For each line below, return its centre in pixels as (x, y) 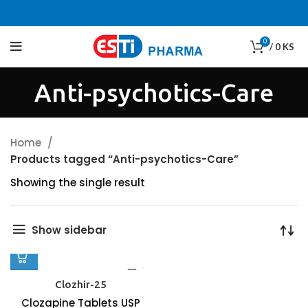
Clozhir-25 (80, 284)
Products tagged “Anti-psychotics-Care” (124, 159)
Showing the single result (78, 183)
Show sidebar (69, 230)
